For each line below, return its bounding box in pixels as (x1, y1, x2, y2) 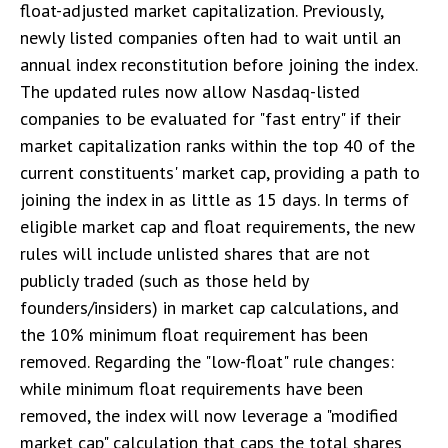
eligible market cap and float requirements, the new (20, 215, 415, 238)
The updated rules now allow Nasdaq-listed (20, 80, 360, 103)
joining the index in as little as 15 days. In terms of (20, 188, 409, 211)
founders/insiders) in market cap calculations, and (20, 296, 399, 319)
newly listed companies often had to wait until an (20, 26, 401, 49)
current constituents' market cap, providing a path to (20, 161, 420, 184)
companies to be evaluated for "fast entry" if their (20, 107, 401, 130)
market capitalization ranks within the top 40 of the (20, 134, 415, 157)
